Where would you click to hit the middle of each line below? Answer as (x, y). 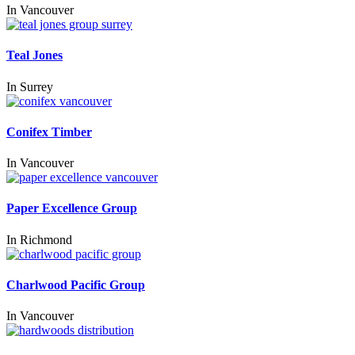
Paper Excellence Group (72, 208)
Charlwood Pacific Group (76, 284)
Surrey (36, 86)
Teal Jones (34, 55)
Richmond (46, 239)
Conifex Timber (49, 132)
